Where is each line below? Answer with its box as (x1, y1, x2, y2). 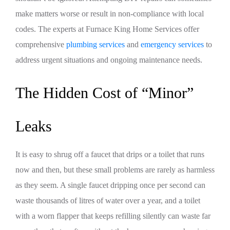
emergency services (141, 40, 204, 49)
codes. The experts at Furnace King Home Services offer (15, 25, 199, 33)
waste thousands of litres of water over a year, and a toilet (15, 196, 200, 205)
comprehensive (15, 40, 66, 49)
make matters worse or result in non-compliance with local (15, 9, 204, 18)
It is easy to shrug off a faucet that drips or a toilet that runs (15, 150, 204, 159)
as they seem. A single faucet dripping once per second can (15, 181, 205, 189)
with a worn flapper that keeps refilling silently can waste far (15, 212, 210, 220)
